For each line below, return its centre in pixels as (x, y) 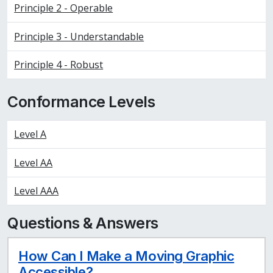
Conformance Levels (81, 102)
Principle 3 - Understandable (79, 36)
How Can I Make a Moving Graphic (126, 256)
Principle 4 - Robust (59, 64)
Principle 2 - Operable (64, 8)
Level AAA (37, 191)
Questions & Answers (83, 223)
